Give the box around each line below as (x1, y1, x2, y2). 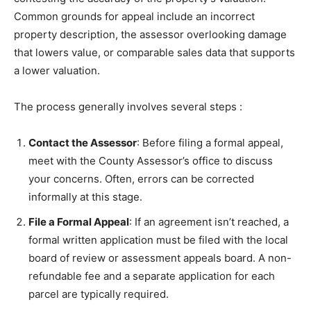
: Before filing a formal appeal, (137, 136, 283, 150)
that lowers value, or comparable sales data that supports (14, 46, 295, 60)
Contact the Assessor (28, 136, 137, 150)
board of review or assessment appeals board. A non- (28, 251, 292, 265)
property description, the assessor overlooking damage (14, 28, 287, 42)
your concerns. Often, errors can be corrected (28, 172, 254, 186)
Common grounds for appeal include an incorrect (14, 10, 255, 24)
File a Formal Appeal (28, 215, 129, 229)
